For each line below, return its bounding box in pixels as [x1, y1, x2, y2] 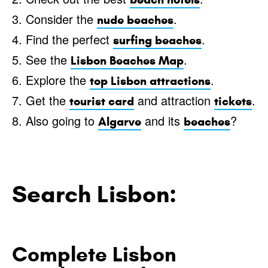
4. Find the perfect [12, 31, 113, 48]
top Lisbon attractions [90, 74, 211, 89]
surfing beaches [113, 33, 202, 48]
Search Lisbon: [12, 179, 176, 209]
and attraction [134, 92, 214, 109]
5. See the [12, 51, 71, 69]
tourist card [69, 94, 134, 109]
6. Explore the [12, 71, 90, 89]
